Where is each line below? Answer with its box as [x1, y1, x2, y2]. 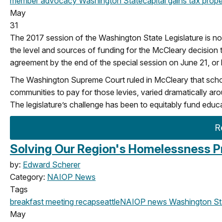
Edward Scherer [23, 159, 80, 169]
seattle [96, 196, 120, 207]
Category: [10, 171, 47, 182]
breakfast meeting [10, 196, 74, 207]
